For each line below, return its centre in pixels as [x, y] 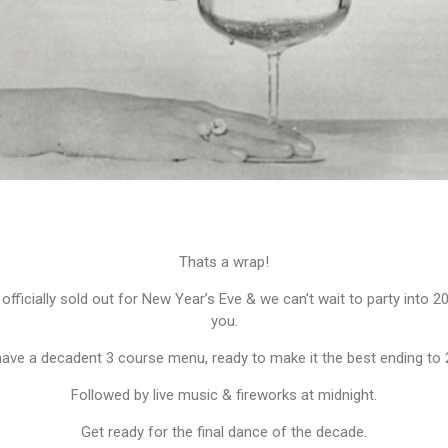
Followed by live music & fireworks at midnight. [224, 395]
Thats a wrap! [224, 262]
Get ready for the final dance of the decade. [224, 432]
